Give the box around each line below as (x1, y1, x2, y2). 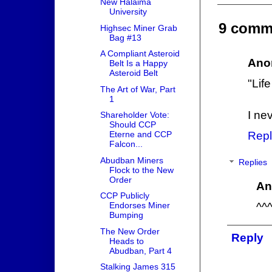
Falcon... (109, 139, 143, 149)
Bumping (109, 210, 143, 220)
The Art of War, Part (100, 84, 175, 94)
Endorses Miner (109, 200, 170, 211)
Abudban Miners (100, 155, 163, 165)
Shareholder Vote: (100, 110, 169, 120)
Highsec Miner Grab (100, 22, 177, 33)
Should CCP (109, 120, 156, 130)
